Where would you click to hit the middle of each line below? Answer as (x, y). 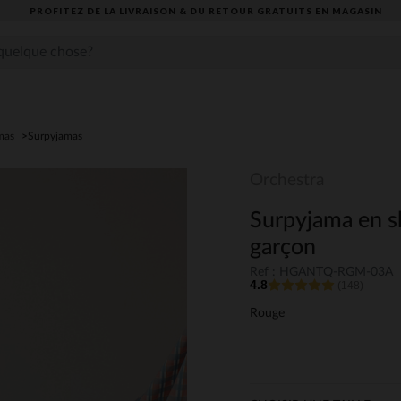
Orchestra (287, 180)
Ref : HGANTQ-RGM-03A (321, 273)
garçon (283, 247)
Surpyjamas (55, 136)
